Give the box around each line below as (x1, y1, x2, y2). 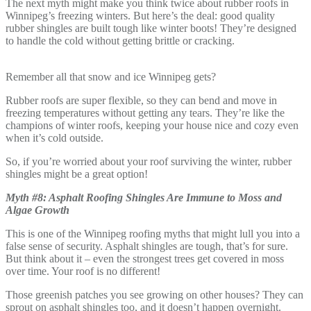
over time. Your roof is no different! (6, 264, 160, 277)
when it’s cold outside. (6, 131, 103, 144)
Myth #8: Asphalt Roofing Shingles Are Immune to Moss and (6, 191, 282, 203)
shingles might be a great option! (6, 167, 148, 180)
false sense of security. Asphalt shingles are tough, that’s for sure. (6, 239, 288, 252)
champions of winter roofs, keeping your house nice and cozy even (6, 119, 299, 131)
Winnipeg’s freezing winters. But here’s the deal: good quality (6, 9, 275, 22)
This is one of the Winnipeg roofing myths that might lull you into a (6, 227, 300, 239)
